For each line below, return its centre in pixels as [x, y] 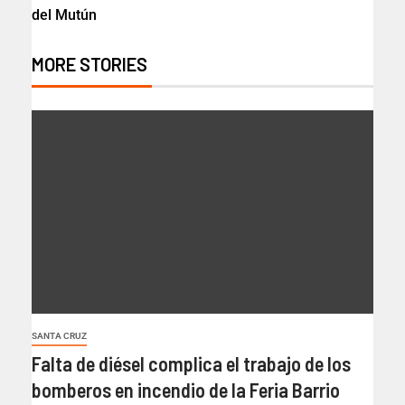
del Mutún [64, 15]
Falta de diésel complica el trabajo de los [191, 364]
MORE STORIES [89, 65]
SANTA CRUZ [59, 336]
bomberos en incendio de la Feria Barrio [186, 390]
